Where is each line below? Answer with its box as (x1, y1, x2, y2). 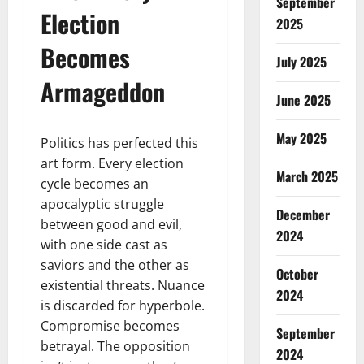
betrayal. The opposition (41, 336, 190, 355)
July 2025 (275, 52, 327, 71)
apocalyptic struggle (41, 194, 164, 213)
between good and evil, (41, 214, 182, 233)
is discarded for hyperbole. (41, 296, 205, 314)
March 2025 (275, 167, 338, 186)
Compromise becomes (41, 316, 180, 335)
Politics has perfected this (41, 133, 198, 152)
